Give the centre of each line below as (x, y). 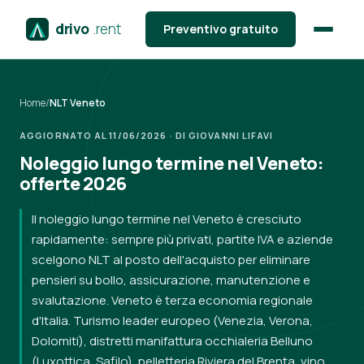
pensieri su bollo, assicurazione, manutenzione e (171, 280)
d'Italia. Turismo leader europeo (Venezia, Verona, (172, 321)
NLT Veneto (78, 103)
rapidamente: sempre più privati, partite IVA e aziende (182, 239)
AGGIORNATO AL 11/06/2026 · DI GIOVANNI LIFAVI (147, 135)
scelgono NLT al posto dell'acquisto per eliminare (171, 260)
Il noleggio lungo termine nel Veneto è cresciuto (167, 219)
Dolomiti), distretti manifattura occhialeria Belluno (172, 341)
